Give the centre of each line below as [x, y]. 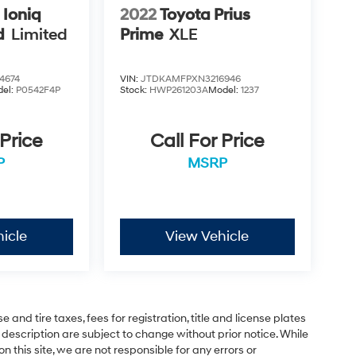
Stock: [134, 90]
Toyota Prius [205, 15]
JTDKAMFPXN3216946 [190, 79]
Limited [40, 35]
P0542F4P [39, 90]
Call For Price [207, 142]
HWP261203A [178, 90]
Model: [224, 90]
